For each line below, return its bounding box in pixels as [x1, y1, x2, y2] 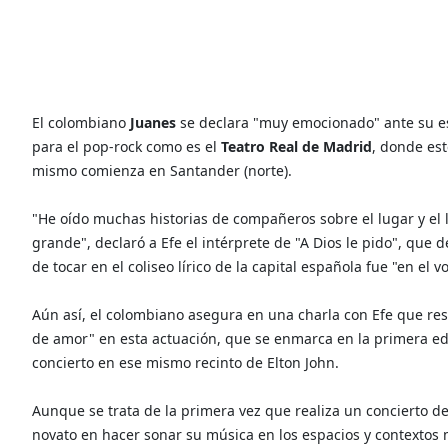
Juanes [126, 112, 180, 132]
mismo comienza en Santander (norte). [32, 160, 292, 180]
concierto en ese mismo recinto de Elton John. [32, 352, 339, 372]
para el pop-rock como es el [32, 136, 221, 156]
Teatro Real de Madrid [221, 136, 372, 156]
